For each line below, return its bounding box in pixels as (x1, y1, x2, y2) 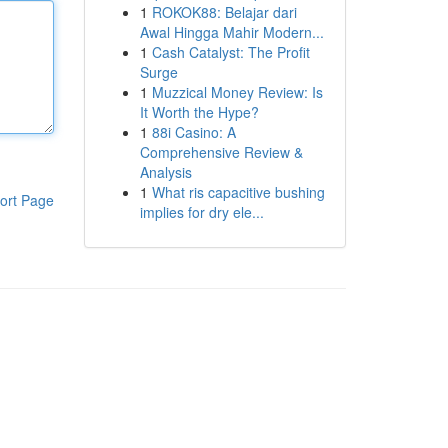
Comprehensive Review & (139, 142, 303, 162)
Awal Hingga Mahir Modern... (139, 22, 324, 42)
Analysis (139, 162, 192, 182)
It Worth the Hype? (139, 102, 259, 122)
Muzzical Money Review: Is (151, 82, 323, 102)
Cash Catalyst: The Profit (151, 42, 310, 62)
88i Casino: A (151, 122, 236, 142)
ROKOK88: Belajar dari (151, 2, 297, 22)
